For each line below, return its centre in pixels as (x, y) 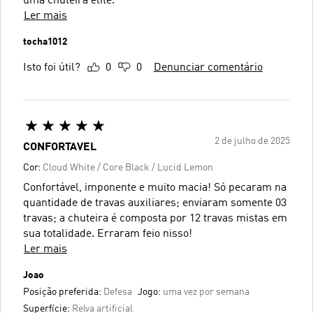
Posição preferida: (63, 292)
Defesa (118, 292)
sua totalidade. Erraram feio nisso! (108, 234)
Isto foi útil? (52, 67)
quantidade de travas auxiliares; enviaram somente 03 (155, 203)
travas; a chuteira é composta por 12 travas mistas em (155, 218)
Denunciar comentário (208, 67)
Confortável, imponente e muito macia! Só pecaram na (155, 188)
